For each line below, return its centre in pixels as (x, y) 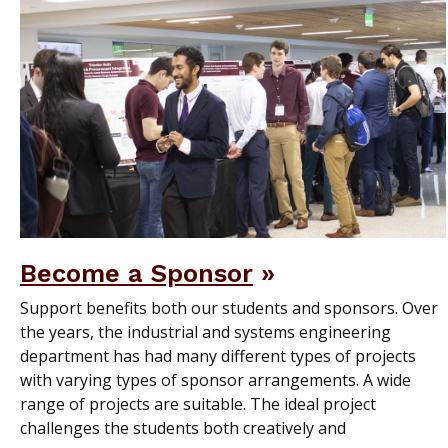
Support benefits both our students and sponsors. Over (229, 307)
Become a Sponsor (136, 272)
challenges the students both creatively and (183, 427)
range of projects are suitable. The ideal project (198, 403)
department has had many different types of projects (218, 355)
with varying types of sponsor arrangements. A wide (215, 379)
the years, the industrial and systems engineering (205, 331)
